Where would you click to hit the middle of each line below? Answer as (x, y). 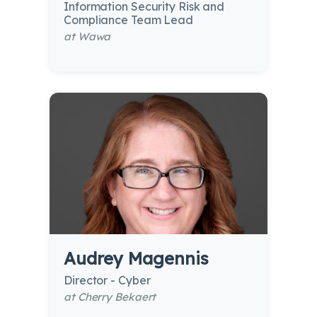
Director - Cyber (107, 281)
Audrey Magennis (136, 259)
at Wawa (87, 37)
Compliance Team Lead (128, 20)
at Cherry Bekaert (110, 297)
